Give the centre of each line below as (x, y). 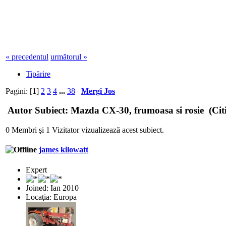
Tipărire (38, 74)
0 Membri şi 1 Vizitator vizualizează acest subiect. (85, 130)
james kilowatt (64, 150)
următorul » (69, 56)
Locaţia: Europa (51, 197)
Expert (36, 169)
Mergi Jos (98, 91)
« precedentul (27, 56)
